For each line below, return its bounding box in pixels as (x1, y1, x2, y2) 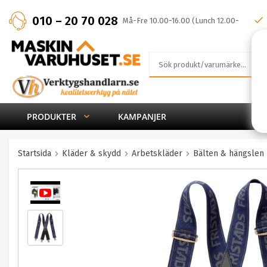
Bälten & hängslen (193, 148, 264, 159)
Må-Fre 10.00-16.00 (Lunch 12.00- (123, 16, 239, 25)
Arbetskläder (132, 148, 182, 159)
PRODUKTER (27, 110, 76, 122)
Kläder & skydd (62, 148, 121, 159)
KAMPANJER (118, 110, 166, 122)
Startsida (18, 148, 51, 159)
